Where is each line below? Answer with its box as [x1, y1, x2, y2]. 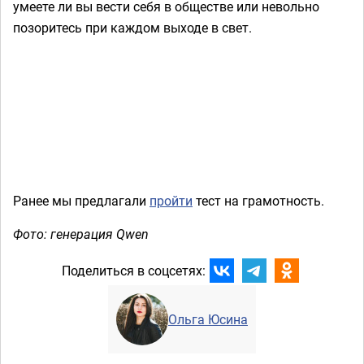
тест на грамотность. [193, 191, 324, 210]
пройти [149, 191, 193, 210]
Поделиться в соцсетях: [61, 262, 206, 280]
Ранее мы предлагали [13, 191, 149, 210]
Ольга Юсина [168, 310, 248, 328]
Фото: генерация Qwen [13, 224, 149, 243]
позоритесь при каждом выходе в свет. [13, 18, 252, 37]
